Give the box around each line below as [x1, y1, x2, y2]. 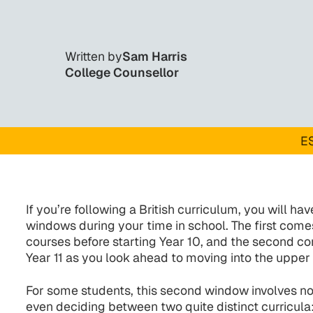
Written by [64, 48, 122, 64]
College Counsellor [64, 64, 179, 80]
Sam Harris [122, 48, 187, 64]
